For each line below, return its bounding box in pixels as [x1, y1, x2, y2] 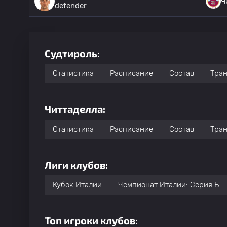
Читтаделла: [45, 103, 105, 115]
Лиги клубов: [45, 159, 108, 171]
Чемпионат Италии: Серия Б [118, 180, 219, 190]
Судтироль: [45, 47, 100, 59]
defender [55, 1, 87, 10]
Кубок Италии [53, 180, 102, 190]
